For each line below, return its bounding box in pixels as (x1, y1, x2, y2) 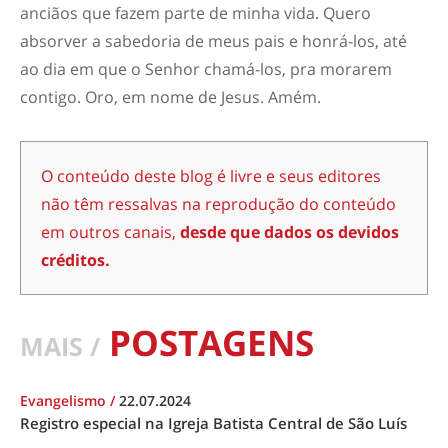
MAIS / (20, 330, 100, 363)
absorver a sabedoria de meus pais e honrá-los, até (20, 30, 407, 52)
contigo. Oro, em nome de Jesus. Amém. (20, 86, 321, 108)
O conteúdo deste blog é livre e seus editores (41, 165, 381, 187)
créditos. (41, 249, 110, 271)
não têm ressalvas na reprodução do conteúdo (41, 193, 396, 215)
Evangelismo (20, 391, 110, 410)
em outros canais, (41, 221, 180, 243)
